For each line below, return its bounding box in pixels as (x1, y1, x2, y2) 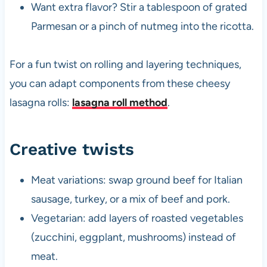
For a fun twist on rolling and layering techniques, (9, 58, 241, 72)
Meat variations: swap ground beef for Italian (30, 173, 243, 187)
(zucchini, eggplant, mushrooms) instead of (30, 231, 236, 244)
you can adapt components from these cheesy (9, 77, 230, 91)
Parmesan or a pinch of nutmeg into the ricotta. (30, 20, 254, 33)
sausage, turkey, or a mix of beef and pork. (30, 193, 230, 206)
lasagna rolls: (9, 96, 72, 110)
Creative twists (9, 139, 134, 160)
